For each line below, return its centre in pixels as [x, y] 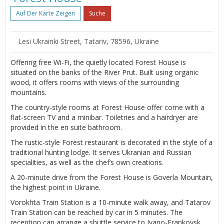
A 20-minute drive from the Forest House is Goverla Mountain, [112, 177]
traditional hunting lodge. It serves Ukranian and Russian [101, 152]
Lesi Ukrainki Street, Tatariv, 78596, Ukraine [88, 41]
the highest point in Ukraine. [55, 187]
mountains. [28, 92]
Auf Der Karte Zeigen [45, 13]
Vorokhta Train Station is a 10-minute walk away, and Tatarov [110, 202]
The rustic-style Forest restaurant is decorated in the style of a [111, 142]
